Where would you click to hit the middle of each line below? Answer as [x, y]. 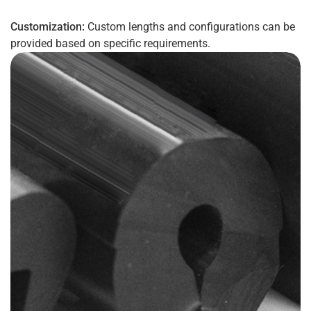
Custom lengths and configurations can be [190, 27]
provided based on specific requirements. [110, 43]
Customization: [48, 27]
